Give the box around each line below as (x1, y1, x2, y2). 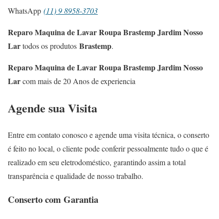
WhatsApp (8, 5, 44, 16)
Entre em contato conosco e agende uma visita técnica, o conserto (8, 129, 209, 140)
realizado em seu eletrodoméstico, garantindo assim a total (8, 156, 186, 167)
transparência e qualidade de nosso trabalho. (8, 170, 143, 181)
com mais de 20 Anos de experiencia (21, 75, 135, 86)
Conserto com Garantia (8, 193, 98, 206)
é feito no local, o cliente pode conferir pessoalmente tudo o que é (8, 143, 208, 153)
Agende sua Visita (8, 99, 97, 116)
